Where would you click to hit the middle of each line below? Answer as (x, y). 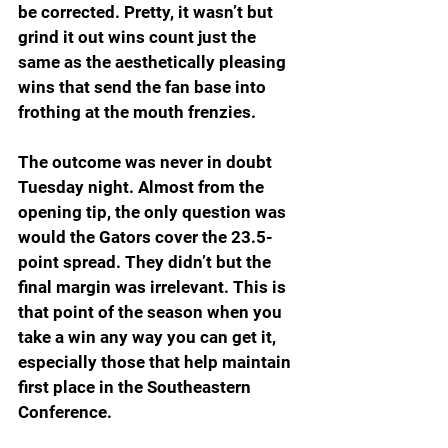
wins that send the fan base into (144, 87)
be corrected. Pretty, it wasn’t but (147, 12)
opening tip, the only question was (154, 212)
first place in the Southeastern (136, 387)
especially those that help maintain (156, 362)
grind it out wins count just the (139, 37)
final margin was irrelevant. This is (154, 287)
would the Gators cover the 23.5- (145, 237)
